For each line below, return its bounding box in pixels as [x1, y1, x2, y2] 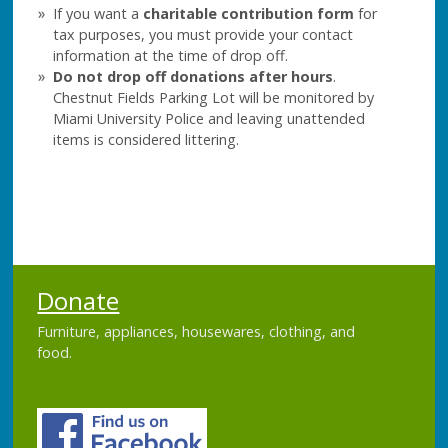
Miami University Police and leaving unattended [53, 108, 366, 128]
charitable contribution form [143, 3, 355, 23]
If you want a [53, 3, 144, 23]
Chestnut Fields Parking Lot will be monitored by [53, 87, 375, 107]
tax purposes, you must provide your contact [53, 24, 354, 44]
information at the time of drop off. [53, 45, 289, 65]
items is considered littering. [53, 129, 240, 149]
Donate [37, 283, 120, 317]
